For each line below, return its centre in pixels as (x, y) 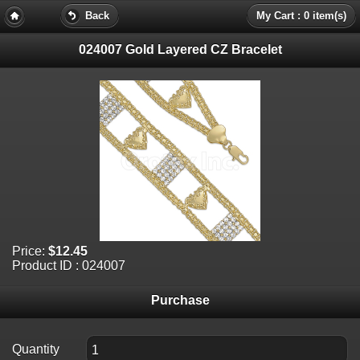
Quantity (36, 349)
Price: (29, 251)
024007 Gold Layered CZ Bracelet (180, 49)
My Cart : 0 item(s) (301, 16)
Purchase (180, 301)
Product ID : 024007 (69, 265)
